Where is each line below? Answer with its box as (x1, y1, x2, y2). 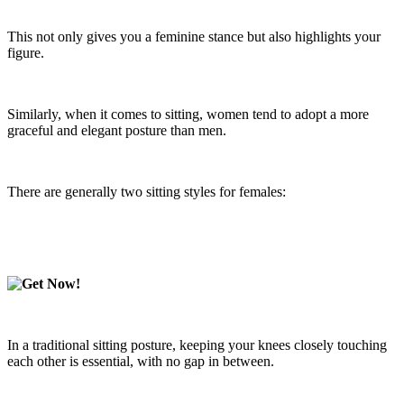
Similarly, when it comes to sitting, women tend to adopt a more (7, 106, 369, 123)
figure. (7, 45, 44, 61)
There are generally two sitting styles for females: (7, 184, 286, 200)
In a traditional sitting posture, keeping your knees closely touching (7, 337, 387, 353)
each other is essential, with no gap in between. (7, 353, 274, 370)
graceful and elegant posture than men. (7, 123, 226, 139)
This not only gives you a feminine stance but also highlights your (7, 29, 381, 45)
